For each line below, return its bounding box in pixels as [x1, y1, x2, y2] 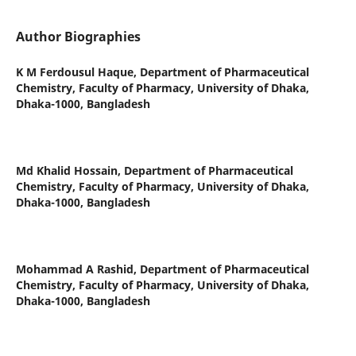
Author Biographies [15, 28, 141, 46]
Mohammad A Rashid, [15, 261, 140, 277]
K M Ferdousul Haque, [15, 64, 140, 80]
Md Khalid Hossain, [15, 163, 124, 179]
